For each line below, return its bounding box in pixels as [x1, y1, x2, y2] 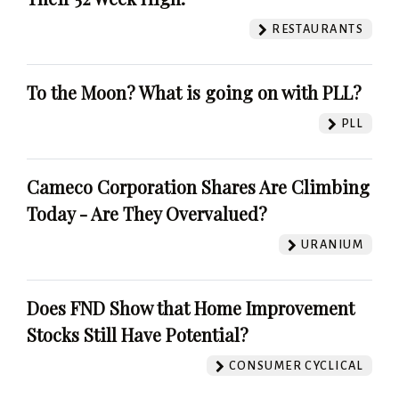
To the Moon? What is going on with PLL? [27, 80, 362, 105]
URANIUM [297, 238, 363, 252]
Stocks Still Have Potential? [27, 322, 248, 347]
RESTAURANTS [268, 22, 363, 37]
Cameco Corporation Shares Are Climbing [27, 175, 370, 199]
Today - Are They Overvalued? [27, 201, 267, 226]
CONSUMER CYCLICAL [225, 359, 363, 373]
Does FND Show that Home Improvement [27, 296, 354, 321]
